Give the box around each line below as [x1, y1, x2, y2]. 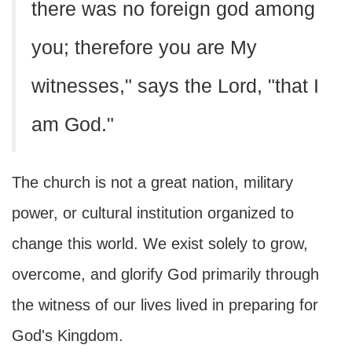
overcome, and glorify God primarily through [12, 266, 319, 283]
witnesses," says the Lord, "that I [31, 75, 319, 97]
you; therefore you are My [31, 37, 257, 58]
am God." [31, 114, 114, 135]
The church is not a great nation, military [12, 174, 293, 191]
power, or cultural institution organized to [12, 204, 294, 222]
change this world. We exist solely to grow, [12, 235, 308, 252]
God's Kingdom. [12, 327, 123, 344]
